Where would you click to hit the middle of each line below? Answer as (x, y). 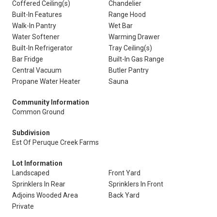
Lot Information (37, 163)
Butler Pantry (129, 70)
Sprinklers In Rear (39, 184)
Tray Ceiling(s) (130, 48)
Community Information (51, 102)
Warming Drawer (134, 37)
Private (23, 206)
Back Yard (124, 195)
